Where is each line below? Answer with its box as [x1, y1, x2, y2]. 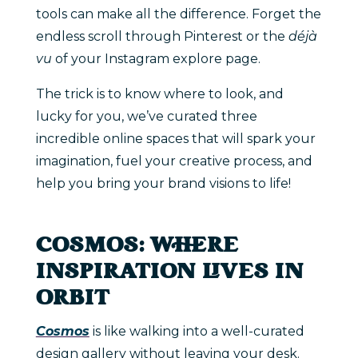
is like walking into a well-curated [92, 323, 304, 339]
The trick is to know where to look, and [35, 86, 284, 101]
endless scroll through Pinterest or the [35, 28, 285, 44]
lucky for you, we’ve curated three [35, 108, 257, 124]
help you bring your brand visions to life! [35, 175, 291, 191]
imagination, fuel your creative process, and [35, 153, 312, 169]
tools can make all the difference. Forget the [35, 6, 321, 22]
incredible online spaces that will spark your [35, 130, 316, 146]
